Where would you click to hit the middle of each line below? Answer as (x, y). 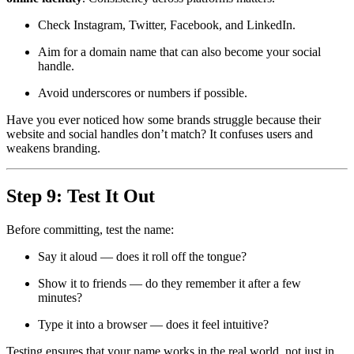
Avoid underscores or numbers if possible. (147, 93)
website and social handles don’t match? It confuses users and (160, 134)
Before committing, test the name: (90, 229)
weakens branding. (53, 148)
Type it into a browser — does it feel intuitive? (157, 324)
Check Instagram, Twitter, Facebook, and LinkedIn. (171, 25)
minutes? (60, 297)
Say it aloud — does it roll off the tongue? (146, 256)
